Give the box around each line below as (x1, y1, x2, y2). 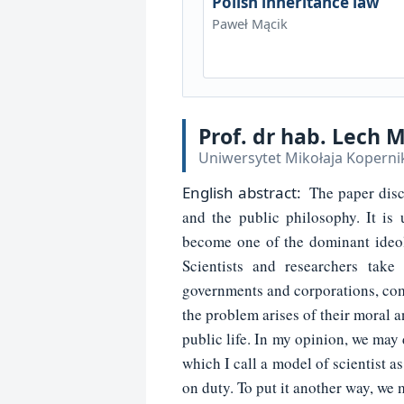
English (182, 182, 238, 204)
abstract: (237, 182, 301, 204)
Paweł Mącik (211, 14, 288, 32)
